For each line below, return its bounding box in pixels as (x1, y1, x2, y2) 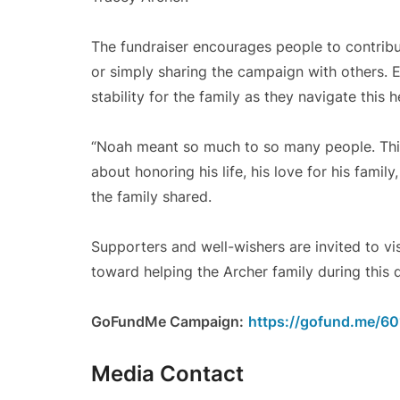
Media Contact (91, 361, 244, 387)
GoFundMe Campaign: (91, 312, 244, 330)
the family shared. (91, 187, 212, 205)
